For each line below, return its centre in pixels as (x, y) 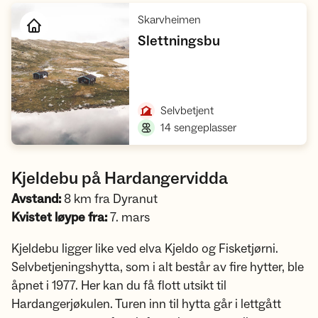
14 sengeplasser (199, 128)
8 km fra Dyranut (111, 199)
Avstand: (38, 199)
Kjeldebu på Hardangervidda (120, 179)
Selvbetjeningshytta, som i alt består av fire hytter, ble (158, 267)
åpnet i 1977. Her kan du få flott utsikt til (119, 286)
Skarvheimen (170, 20)
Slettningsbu (179, 41)
